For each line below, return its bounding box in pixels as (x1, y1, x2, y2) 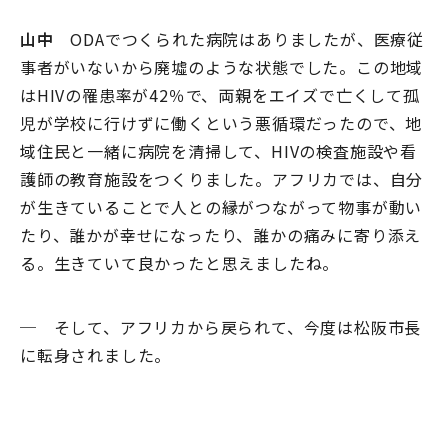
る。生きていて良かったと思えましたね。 (20, 251, 340, 276)
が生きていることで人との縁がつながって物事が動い (20, 195, 423, 220)
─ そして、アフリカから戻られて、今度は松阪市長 (20, 315, 422, 340)
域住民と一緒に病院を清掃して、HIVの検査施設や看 (20, 139, 417, 164)
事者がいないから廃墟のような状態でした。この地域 (20, 55, 424, 80)
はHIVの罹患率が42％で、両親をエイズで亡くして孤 (20, 83, 420, 108)
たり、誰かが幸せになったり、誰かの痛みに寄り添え (20, 223, 422, 248)
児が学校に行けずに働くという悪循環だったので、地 (20, 111, 423, 136)
